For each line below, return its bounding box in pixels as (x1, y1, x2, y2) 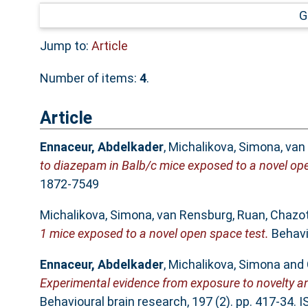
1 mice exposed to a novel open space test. (39, 226, 269, 241)
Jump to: (39, 38, 91, 53)
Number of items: (39, 70, 140, 85)
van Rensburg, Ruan (156, 208, 265, 223)
